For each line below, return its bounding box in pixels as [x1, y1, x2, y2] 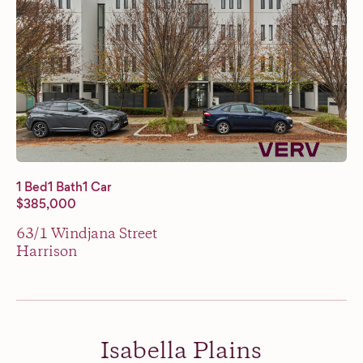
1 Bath [48, 177, 83, 195]
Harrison [16, 241, 77, 262]
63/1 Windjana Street [16, 224, 157, 244]
